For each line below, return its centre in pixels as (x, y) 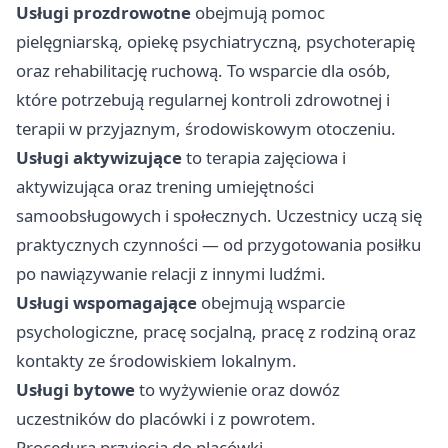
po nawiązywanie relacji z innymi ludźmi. (171, 274)
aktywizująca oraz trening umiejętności (165, 187)
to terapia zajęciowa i (264, 158)
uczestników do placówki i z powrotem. (166, 419)
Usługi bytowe (75, 390)
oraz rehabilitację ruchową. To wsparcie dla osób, (203, 71)
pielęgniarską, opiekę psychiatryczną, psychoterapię (215, 42)
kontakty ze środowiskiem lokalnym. (156, 361)
